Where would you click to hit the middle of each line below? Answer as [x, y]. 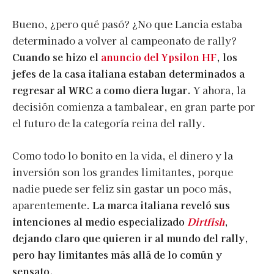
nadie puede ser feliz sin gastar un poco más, [122, 189]
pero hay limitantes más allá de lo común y [117, 255]
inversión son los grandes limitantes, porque [123, 172]
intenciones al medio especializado [100, 222]
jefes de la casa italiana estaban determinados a [128, 74]
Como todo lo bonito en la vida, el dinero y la [123, 156]
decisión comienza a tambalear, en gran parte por [134, 107]
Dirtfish [206, 222]
